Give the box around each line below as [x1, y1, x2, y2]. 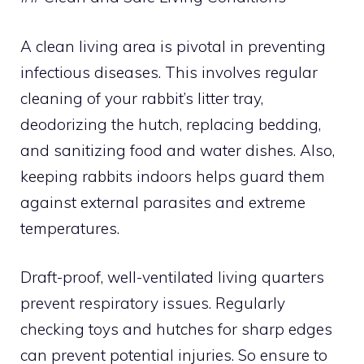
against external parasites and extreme [20, 192, 305, 212]
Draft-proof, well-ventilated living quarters [20, 267, 324, 287]
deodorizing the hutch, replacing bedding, [20, 114, 321, 134]
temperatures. [20, 218, 119, 238]
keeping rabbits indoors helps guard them [20, 166, 325, 186]
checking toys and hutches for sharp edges [20, 319, 332, 339]
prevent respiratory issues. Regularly [20, 293, 285, 313]
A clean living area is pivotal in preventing [20, 36, 326, 56]
